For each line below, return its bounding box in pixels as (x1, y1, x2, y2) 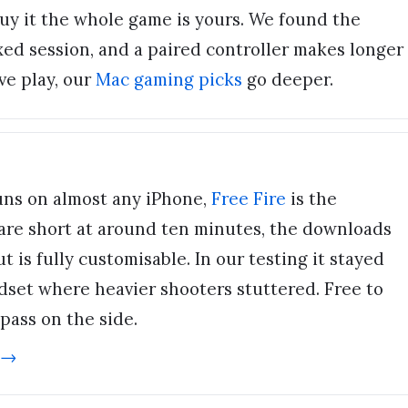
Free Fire (211, 188, 286, 210)
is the (286, 188, 337, 210)
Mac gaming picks (96, 68, 242, 91)
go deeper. (242, 68, 333, 91)
